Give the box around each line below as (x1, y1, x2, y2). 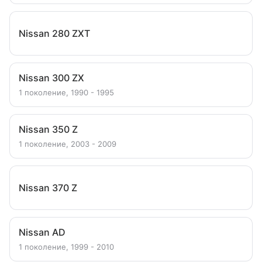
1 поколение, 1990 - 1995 (19, 88, 114, 97)
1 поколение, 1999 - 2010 (19, 242, 114, 251)
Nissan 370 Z (19, 182, 77, 194)
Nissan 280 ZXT (19, 27, 90, 39)
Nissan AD (19, 226, 65, 238)
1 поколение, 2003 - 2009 (19, 139, 116, 149)
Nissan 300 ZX (19, 72, 84, 84)
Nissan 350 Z (19, 123, 78, 135)
